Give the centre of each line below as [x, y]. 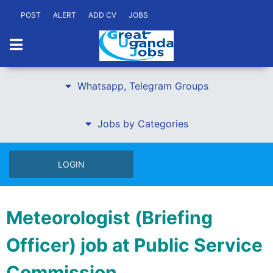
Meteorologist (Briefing [109, 218]
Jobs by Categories [143, 124]
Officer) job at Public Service [134, 245]
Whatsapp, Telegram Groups [143, 86]
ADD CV [102, 15]
